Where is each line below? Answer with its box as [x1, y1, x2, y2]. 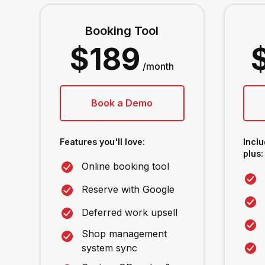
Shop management [81, 228, 167, 240]
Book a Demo [91, 97, 153, 109]
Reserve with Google [81, 183, 174, 196]
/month [143, 60, 174, 73]
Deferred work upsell [81, 206, 177, 219]
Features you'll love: [59, 137, 145, 147]
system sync [81, 242, 137, 254]
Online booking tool [81, 160, 169, 173]
